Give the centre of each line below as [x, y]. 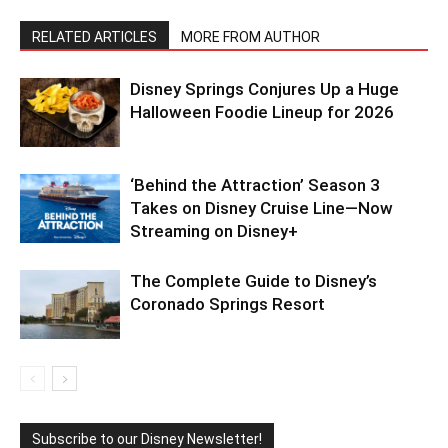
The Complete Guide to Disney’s [253, 281]
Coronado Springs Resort [227, 304]
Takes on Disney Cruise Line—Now [261, 208]
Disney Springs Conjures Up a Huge [264, 89]
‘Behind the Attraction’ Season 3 [255, 185]
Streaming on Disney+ [214, 231]
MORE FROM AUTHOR [250, 37]
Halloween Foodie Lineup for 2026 [262, 112]
